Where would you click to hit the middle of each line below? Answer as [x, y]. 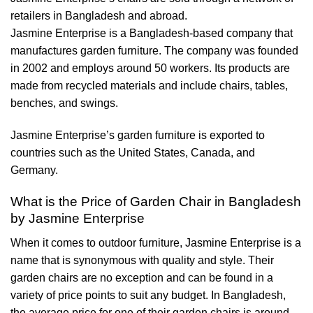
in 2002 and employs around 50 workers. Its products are [150, 68]
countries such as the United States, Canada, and [133, 153]
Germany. [34, 170]
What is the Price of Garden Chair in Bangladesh [156, 202]
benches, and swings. [64, 103]
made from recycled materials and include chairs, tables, [149, 86]
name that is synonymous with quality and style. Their [142, 260]
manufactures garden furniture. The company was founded [154, 51]
